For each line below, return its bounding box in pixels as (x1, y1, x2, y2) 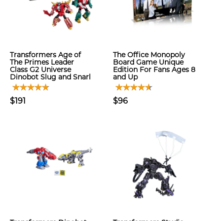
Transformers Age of (10, 50, 81, 59)
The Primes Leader (10, 58, 74, 67)
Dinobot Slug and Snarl (10, 73, 91, 81)
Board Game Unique (113, 58, 184, 67)
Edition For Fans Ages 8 (113, 65, 195, 74)
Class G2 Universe (10, 65, 71, 74)
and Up (113, 73, 138, 81)
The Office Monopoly (113, 50, 185, 59)
